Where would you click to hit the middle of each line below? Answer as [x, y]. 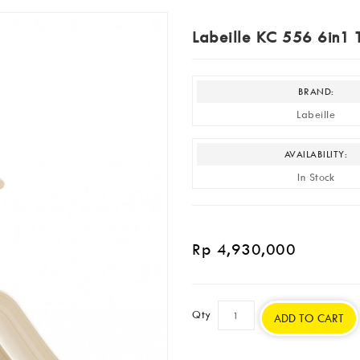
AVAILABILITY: [316, 154]
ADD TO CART [309, 318]
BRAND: [316, 91]
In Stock [316, 177]
